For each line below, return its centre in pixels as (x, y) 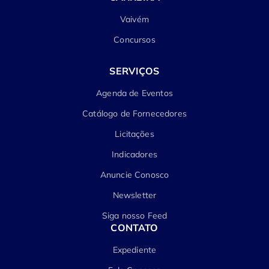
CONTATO (134, 227)
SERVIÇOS (134, 71)
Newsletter (134, 195)
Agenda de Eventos (134, 93)
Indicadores (134, 154)
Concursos (134, 39)
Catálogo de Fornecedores (134, 113)
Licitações (134, 134)
